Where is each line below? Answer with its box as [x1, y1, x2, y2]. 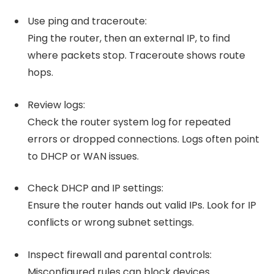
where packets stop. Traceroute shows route [28, 48, 245, 63]
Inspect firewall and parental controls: [28, 248, 212, 262]
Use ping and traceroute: [28, 14, 147, 29]
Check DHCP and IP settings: [28, 181, 163, 196]
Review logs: [28, 97, 85, 112]
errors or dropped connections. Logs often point [28, 131, 259, 146]
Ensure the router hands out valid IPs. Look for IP [28, 198, 256, 213]
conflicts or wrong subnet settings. [28, 215, 194, 230]
